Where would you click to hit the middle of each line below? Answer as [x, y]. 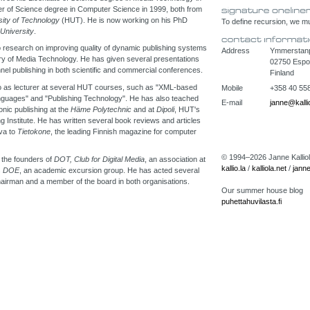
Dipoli [165, 109]
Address [236, 51]
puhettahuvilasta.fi [252, 201]
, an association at [175, 159]
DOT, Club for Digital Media [99, 159]
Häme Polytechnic [101, 109]
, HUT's [187, 109]
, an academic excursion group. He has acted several [109, 170]
